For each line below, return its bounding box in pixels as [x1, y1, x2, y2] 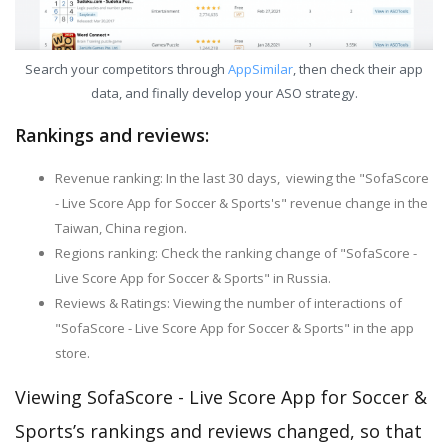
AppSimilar [228, 59, 293, 78]
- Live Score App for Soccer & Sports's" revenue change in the [55, 194, 428, 213]
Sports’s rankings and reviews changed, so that [15, 419, 422, 444]
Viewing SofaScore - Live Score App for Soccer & [15, 385, 427, 410]
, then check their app [293, 59, 423, 78]
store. [55, 344, 90, 363]
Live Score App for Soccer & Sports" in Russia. [55, 269, 331, 288]
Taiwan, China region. [55, 219, 187, 238]
